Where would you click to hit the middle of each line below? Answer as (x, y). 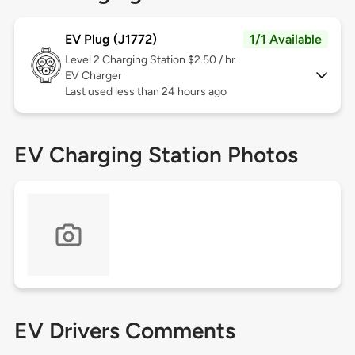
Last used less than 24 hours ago (145, 92)
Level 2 (83, 60)
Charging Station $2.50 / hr (168, 60)
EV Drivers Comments (124, 331)
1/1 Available (286, 40)
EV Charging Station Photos (156, 155)
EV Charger (93, 76)
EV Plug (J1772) (111, 40)
